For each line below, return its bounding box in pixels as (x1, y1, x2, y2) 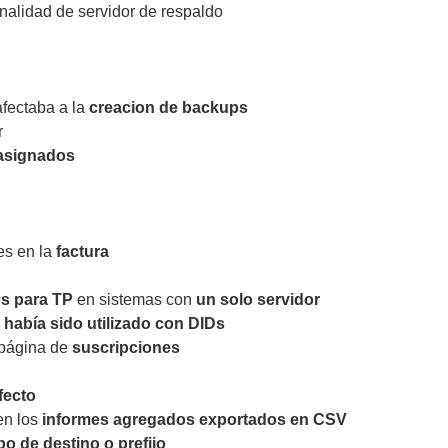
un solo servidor (196, 291, 320, 309)
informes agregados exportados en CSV (42, 411, 347, 429)
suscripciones (72, 339, 180, 357)
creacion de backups (89, 99, 248, 117)
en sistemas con (73, 291, 196, 309)
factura (56, 243, 109, 261)
